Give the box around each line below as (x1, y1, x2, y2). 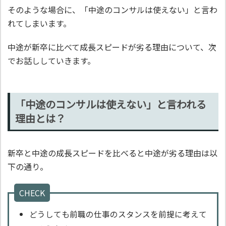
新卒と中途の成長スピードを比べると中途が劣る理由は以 (8, 146, 217, 159)
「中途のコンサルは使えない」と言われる (15, 96, 207, 111)
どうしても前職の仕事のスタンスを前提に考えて (29, 208, 207, 220)
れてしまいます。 (8, 17, 71, 29)
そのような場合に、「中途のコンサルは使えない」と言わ (8, 3, 217, 16)
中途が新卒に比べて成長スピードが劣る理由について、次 (8, 41, 216, 53)
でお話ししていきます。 (8, 54, 95, 67)
